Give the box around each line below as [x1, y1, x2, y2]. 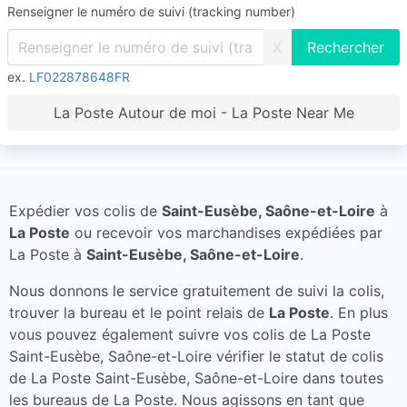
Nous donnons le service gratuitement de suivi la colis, [9, 282, 384, 300]
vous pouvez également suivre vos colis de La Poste [9, 325, 371, 343]
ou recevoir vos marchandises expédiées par [70, 223, 382, 242]
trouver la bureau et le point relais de [9, 303, 269, 322]
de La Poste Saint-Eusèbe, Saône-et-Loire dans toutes [9, 369, 383, 387]
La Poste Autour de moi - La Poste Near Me [53, 104, 354, 122]
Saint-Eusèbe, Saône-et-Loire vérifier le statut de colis [9, 347, 383, 365]
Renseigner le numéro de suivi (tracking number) [7, 4, 295, 19]
